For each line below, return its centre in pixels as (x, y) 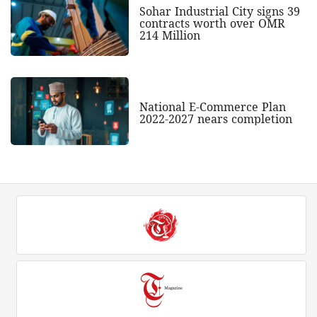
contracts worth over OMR (212, 23)
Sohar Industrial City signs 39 (219, 11)
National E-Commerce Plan (212, 106)
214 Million (169, 35)
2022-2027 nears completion (215, 119)
